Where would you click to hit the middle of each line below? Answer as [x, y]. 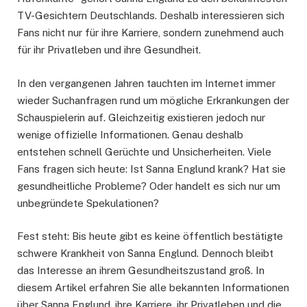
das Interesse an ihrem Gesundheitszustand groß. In [141, 270]
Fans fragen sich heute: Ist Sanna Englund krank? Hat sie [151, 169]
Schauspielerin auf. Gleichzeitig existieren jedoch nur [141, 117]
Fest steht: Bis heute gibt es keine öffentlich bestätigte [150, 236]
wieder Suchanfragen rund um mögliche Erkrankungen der [153, 100]
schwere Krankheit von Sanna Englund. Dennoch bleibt [145, 253]
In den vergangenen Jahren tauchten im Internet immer [146, 83]
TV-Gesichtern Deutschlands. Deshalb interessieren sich [151, 16]
